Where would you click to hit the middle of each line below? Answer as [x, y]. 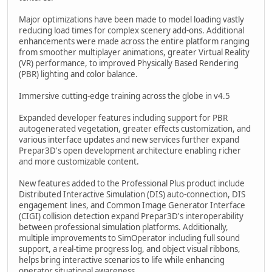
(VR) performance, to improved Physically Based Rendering [129, 63]
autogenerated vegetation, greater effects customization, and [135, 128]
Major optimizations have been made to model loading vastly [131, 19]
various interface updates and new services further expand [129, 139]
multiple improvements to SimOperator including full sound [129, 238]
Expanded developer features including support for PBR [123, 117]
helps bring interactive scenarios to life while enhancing [122, 260]
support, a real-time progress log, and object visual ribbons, [130, 249]
